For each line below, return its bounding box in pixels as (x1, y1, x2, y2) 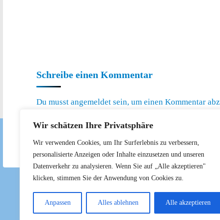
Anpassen (44, 199, 71, 206)
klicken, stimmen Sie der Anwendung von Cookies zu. (33, 174, 184, 182)
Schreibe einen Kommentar (36, 69, 153, 80)
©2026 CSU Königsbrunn (21, 209, 110, 219)
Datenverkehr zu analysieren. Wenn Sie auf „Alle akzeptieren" (33, 163, 206, 170)
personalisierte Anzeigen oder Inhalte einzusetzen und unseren (33, 151, 204, 158)
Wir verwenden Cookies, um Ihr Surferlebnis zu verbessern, (33, 139, 199, 146)
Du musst (36, 97, 71, 107)
